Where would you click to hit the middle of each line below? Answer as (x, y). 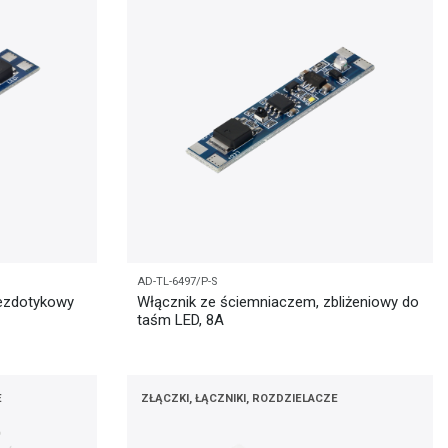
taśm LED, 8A (180, 320)
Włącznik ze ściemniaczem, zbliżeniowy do (278, 302)
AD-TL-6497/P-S (177, 281)
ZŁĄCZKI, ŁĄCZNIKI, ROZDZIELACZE (239, 398)
